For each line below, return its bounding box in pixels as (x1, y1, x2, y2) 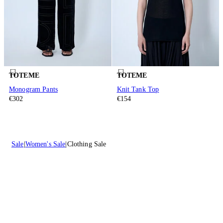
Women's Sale (25, 140, 66, 148)
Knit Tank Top (116, 86, 159, 94)
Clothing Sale (67, 140, 107, 148)
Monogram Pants (9, 86, 58, 94)
